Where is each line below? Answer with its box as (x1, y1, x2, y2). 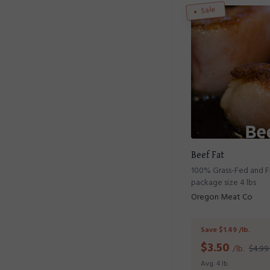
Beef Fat (191, 149, 224, 161)
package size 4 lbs (191, 176, 256, 190)
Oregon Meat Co (191, 190, 253, 204)
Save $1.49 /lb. (201, 224, 250, 236)
